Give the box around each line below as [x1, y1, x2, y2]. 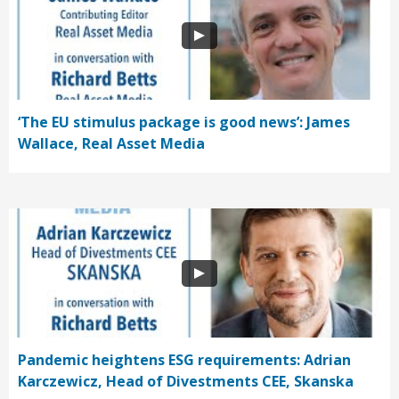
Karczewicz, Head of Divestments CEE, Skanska [18, 371, 354, 392]
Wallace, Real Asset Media [18, 134, 205, 154]
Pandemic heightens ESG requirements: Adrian [18, 350, 351, 370]
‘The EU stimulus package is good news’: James [18, 112, 350, 133]
